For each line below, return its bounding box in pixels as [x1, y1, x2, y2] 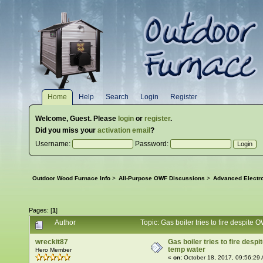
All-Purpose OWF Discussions [118, 175, 205, 182]
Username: [35, 140, 72, 148]
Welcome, [35, 114, 70, 123]
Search [106, 93, 129, 101]
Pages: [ [29, 207, 52, 214]
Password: [133, 140, 170, 148]
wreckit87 [35, 238, 68, 247]
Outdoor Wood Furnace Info [32, 175, 111, 182]
